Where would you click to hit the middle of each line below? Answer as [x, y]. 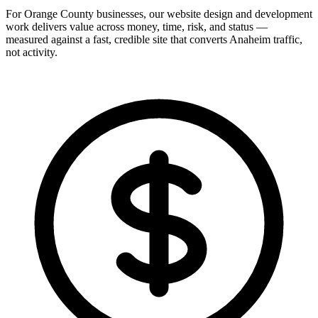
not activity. [32, 53]
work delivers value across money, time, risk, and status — [137, 27]
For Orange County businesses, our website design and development [159, 14]
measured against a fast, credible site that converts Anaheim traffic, [154, 40]
